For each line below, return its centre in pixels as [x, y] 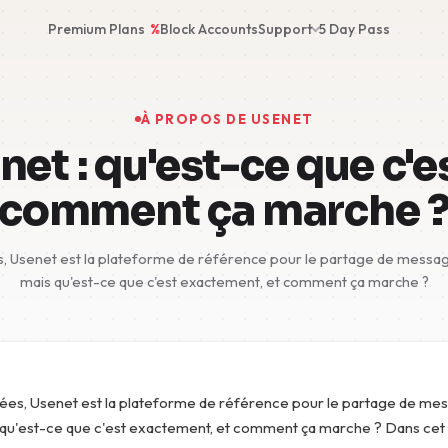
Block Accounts [208, 28]
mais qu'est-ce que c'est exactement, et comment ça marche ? [224, 281]
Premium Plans [97, 28]
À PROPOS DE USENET [227, 119]
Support [284, 28]
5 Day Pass [354, 28]
